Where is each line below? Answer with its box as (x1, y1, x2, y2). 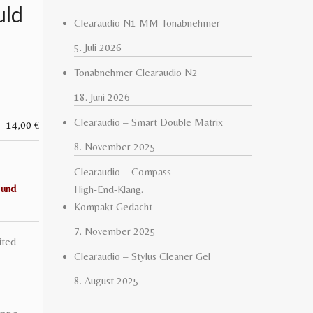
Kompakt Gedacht (74, 201, 152, 212)
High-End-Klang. (74, 183, 143, 195)
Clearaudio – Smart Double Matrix (74, 116, 223, 128)
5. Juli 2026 (74, 41, 122, 53)
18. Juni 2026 (74, 91, 130, 103)
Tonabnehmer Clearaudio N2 (74, 66, 198, 78)
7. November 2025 (74, 225, 156, 237)
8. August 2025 (74, 275, 139, 286)
